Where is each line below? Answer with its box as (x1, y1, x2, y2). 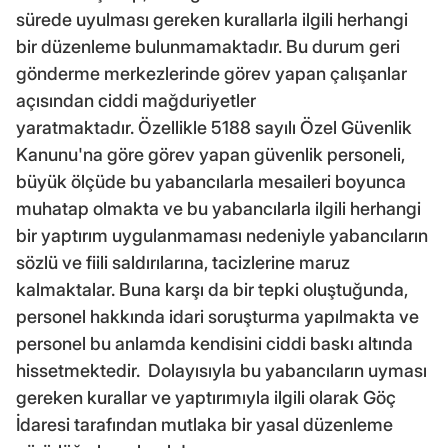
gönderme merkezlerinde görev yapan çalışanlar (16, 62, 407, 84)
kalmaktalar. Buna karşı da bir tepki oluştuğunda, (16, 278, 408, 300)
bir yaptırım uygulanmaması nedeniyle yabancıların (16, 224, 428, 246)
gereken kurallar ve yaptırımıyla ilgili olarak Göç (16, 386, 396, 408)
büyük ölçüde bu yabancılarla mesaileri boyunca (16, 170, 406, 192)
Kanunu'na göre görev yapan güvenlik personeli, (16, 143, 405, 165)
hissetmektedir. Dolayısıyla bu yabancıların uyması (16, 359, 427, 381)
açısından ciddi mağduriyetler (16, 89, 256, 111)
